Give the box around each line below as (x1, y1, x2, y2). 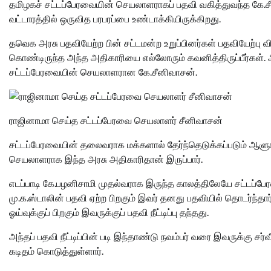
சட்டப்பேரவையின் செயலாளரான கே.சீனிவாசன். (9, 66, 197, 78)
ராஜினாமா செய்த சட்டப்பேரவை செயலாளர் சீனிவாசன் (9, 114, 223, 126)
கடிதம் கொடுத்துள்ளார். (9, 245, 103, 257)
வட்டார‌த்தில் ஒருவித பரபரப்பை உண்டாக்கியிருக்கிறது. (9, 13, 221, 25)
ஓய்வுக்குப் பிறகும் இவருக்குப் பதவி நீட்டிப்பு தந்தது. (9, 206, 209, 218)
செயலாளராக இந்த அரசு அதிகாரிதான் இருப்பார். (9, 153, 203, 165)
